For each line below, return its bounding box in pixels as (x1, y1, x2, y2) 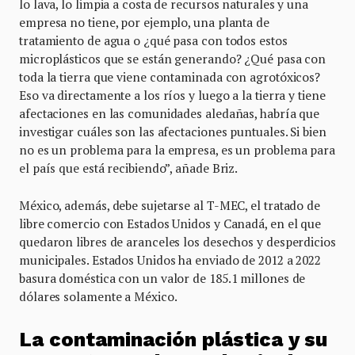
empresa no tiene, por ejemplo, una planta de (19, 14, 269, 31)
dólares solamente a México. (19, 288, 177, 305)
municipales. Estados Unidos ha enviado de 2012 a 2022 (19, 252, 322, 269)
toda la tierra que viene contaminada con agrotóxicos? (19, 69, 321, 86)
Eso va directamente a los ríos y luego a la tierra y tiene (19, 87, 326, 104)
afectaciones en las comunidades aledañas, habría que (19, 105, 320, 122)
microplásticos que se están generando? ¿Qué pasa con (19, 51, 326, 67)
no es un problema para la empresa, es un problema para (19, 142, 335, 158)
